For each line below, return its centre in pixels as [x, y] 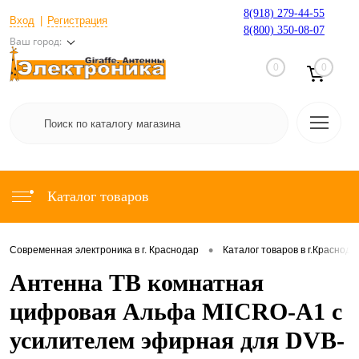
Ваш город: [36, 41]
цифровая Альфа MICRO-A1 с [176, 311]
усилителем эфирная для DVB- [177, 340]
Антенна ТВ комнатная [137, 282]
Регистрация [77, 20]
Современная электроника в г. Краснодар [104, 250]
